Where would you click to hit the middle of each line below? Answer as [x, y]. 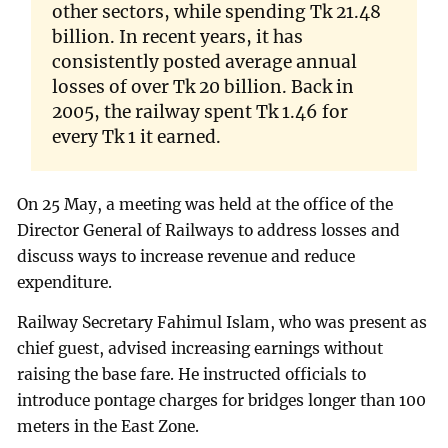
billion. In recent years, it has [177, 37]
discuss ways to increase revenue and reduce [186, 256]
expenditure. [65, 282]
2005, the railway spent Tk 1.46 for [199, 112]
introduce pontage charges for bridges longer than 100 [222, 400]
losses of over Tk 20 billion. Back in [202, 87]
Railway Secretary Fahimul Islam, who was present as [222, 322]
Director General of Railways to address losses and [209, 230]
